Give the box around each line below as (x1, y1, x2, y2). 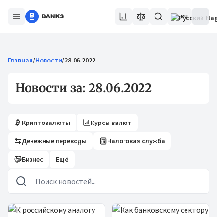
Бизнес (22, 155, 43, 164)
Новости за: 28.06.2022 (15, 80, 152, 95)
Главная (8, 56, 33, 64)
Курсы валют (91, 118, 132, 127)
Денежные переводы (22, 137, 87, 145)
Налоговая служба (107, 137, 165, 145)
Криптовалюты (22, 118, 70, 127)
